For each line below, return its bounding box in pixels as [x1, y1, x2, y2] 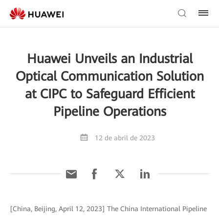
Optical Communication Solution [15, 69, 204, 84]
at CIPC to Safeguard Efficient [24, 87, 195, 101]
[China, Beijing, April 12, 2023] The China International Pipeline [10, 205, 207, 213]
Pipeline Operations [53, 104, 166, 119]
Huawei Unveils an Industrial [26, 51, 193, 66]
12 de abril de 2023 [95, 134, 155, 142]
